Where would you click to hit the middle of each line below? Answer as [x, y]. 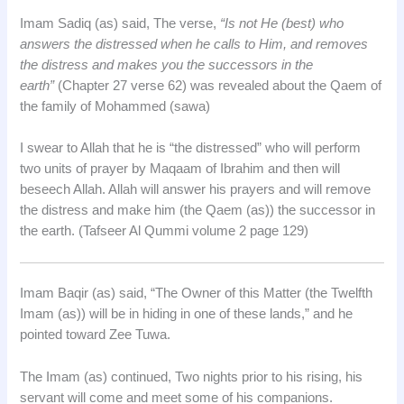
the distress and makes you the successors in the [167, 64]
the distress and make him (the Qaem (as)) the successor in [198, 210]
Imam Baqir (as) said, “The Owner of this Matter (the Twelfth [197, 294]
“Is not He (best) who [282, 23]
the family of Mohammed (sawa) [115, 106]
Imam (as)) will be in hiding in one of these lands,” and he [187, 314]
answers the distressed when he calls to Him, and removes [194, 44]
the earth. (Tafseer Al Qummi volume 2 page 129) [165, 230]
